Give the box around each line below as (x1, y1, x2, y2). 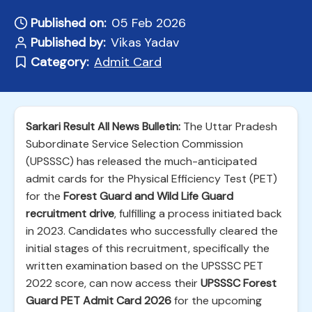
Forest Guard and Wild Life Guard (63, 189, 233, 203)
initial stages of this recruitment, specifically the (26, 241, 270, 256)
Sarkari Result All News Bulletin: (26, 119, 180, 134)
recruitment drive (26, 206, 114, 221)
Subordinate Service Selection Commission (26, 136, 243, 151)
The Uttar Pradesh (180, 119, 277, 134)
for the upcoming (171, 293, 262, 308)
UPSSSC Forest (201, 276, 276, 290)
